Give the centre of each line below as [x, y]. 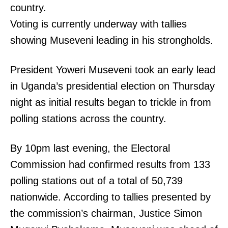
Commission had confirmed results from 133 [110, 165]
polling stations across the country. [88, 119]
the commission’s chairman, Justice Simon [106, 213]
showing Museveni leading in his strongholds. [112, 40]
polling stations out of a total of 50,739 [96, 181]
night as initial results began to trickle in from [111, 103]
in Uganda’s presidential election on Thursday [112, 86]
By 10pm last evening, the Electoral [90, 148]
